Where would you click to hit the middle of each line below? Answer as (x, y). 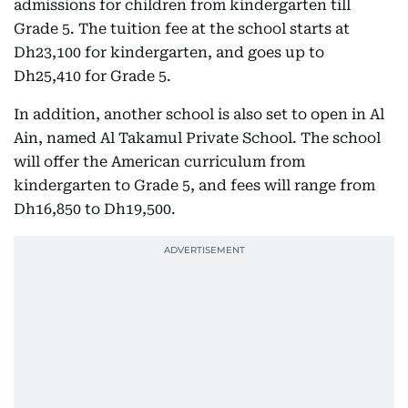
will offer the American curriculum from (159, 162)
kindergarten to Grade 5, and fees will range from (194, 185)
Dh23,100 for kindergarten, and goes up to (169, 52)
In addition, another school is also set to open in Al (199, 114)
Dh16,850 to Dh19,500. (95, 209)
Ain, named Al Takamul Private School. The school (197, 138)
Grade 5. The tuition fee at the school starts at (182, 29)
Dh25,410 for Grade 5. (92, 76)
